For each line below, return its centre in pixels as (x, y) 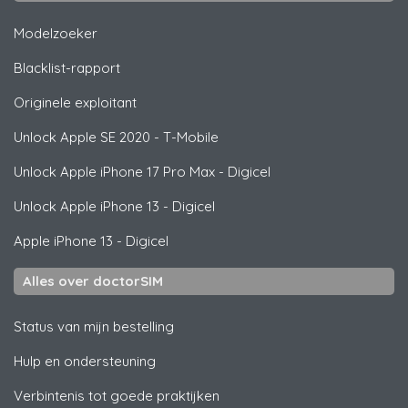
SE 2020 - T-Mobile (158, 137)
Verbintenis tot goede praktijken (117, 395)
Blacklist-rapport (67, 67)
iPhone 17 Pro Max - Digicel (184, 171)
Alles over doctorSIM (93, 280)
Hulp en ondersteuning (85, 361)
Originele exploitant (75, 102)
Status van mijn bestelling (94, 326)
